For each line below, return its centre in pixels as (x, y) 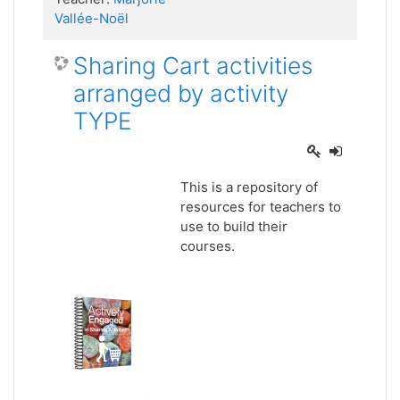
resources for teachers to (261, 207)
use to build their (234, 226)
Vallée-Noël (92, 18)
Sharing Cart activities (193, 66)
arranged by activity (181, 93)
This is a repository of (250, 187)
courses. (210, 246)
